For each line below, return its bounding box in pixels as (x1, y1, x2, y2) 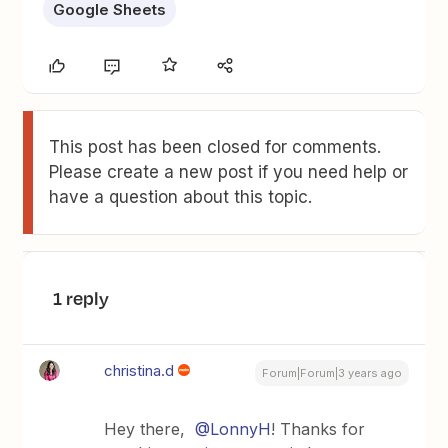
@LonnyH (195, 419, 272, 439)
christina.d (104, 361, 175, 380)
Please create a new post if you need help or (49, 162, 409, 182)
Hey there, (104, 419, 196, 439)
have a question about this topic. (49, 187, 313, 207)
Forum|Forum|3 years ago (261, 366, 402, 380)
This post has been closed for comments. (49, 137, 382, 157)
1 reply (53, 285, 110, 311)
